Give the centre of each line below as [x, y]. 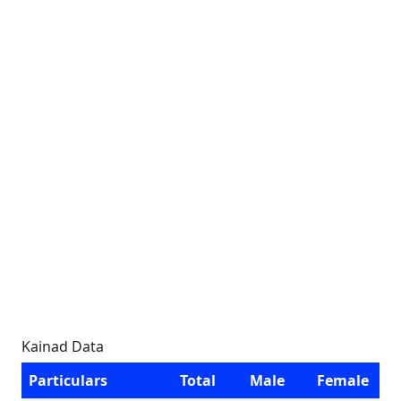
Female [343, 380]
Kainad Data [63, 346]
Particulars [68, 380]
